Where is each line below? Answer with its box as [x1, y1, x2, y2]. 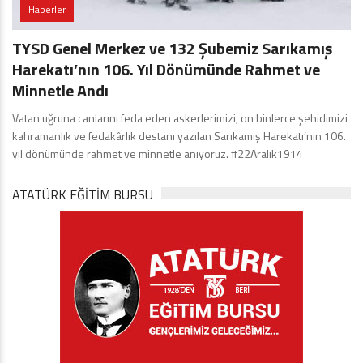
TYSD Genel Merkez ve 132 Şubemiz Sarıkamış [12, 36, 332, 61]
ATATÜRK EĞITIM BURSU [12, 185, 153, 204]
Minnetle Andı [12, 78, 109, 103]
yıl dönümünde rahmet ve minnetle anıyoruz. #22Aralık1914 [12, 145, 303, 162]
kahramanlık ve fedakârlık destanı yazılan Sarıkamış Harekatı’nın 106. [12, 127, 346, 144]
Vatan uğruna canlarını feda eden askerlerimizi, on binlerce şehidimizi [12, 109, 348, 126]
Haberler [28, 2, 66, 17]
